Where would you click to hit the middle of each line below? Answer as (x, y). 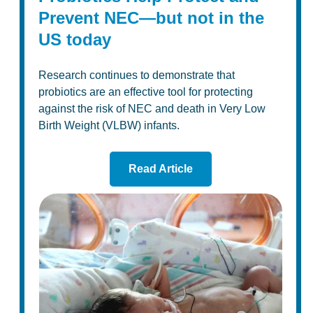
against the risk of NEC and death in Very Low (152, 109)
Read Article (160, 168)
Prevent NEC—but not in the (152, 17)
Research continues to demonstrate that (137, 75)
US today (75, 39)
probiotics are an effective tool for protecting (146, 92)
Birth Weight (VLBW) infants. (109, 126)
